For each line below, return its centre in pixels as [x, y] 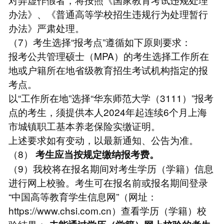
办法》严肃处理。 [46, 27]
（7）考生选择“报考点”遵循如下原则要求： [99, 41]
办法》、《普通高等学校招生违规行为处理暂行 [108, 13]
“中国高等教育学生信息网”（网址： [82, 196]
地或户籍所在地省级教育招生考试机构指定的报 [108, 69]
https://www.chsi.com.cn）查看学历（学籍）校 [107, 210]
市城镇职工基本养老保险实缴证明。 [84, 125]
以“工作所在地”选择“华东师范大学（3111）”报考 [111, 97]
